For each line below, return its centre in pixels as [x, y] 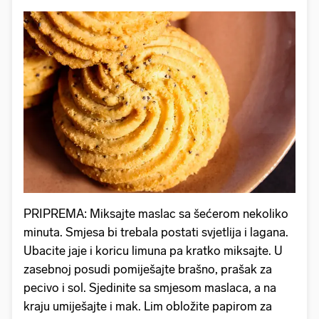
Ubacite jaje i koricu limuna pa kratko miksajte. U [153, 250]
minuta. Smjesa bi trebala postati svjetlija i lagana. [156, 232]
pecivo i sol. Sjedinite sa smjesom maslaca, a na [150, 287]
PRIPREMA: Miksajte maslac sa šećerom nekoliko [156, 213]
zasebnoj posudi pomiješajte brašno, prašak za [148, 269]
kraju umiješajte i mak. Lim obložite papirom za [148, 306]
